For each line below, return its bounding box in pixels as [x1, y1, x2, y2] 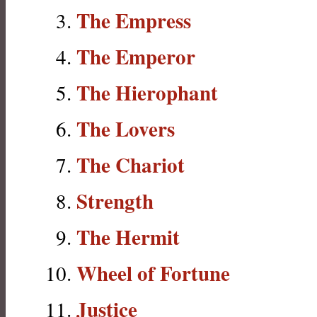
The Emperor [76, 41, 195, 71]
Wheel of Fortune [76, 258, 230, 288]
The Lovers [76, 113, 175, 144]
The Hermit [76, 221, 180, 252]
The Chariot [76, 149, 185, 180]
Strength [76, 185, 154, 216]
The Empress [76, 5, 191, 35]
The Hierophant [76, 77, 218, 108]
